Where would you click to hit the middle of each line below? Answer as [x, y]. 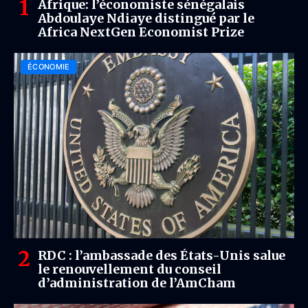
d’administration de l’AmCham [137, 283]
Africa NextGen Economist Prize [141, 32]
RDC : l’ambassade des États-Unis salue [162, 255]
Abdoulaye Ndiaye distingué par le [146, 18]
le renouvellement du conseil [130, 269]
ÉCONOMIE [49, 66]
